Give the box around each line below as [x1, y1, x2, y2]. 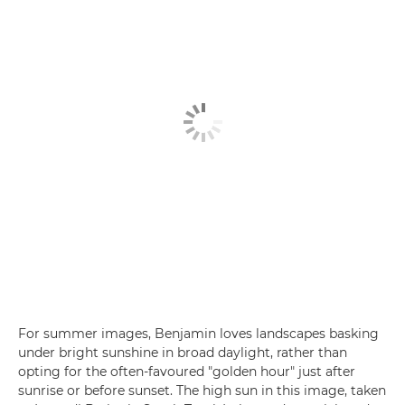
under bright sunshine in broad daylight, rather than [18, 344, 347, 361]
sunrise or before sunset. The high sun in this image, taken [18, 382, 386, 399]
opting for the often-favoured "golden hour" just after [18, 363, 355, 380]
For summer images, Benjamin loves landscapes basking [18, 325, 379, 342]
